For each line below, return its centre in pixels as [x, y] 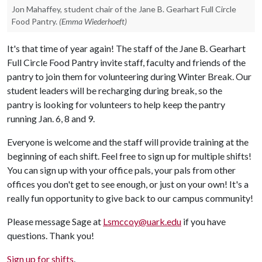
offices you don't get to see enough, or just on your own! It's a [128, 184]
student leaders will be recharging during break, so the [115, 90]
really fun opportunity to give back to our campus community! [130, 198]
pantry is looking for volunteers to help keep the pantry [116, 104]
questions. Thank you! [51, 235]
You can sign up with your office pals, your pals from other [121, 170]
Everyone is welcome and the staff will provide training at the [128, 142]
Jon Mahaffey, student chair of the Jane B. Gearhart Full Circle [124, 9]
